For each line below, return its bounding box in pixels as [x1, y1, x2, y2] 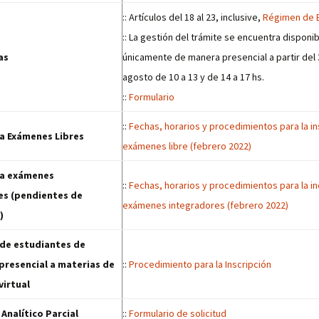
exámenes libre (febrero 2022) [122, 140, 251, 152]
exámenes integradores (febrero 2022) [122, 199, 288, 211]
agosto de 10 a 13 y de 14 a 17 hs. [122, 70, 264, 83]
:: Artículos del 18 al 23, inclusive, [122, 11, 263, 23]
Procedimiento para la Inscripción [129, 258, 271, 271]
